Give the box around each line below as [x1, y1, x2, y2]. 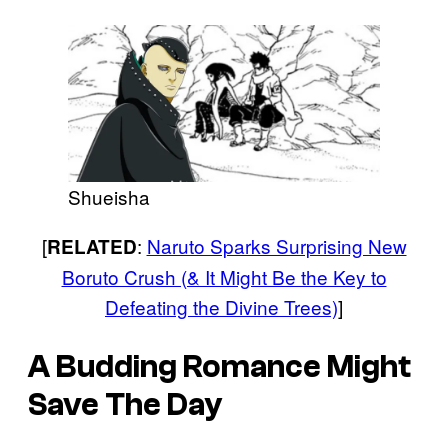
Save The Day [28, 387, 223, 424]
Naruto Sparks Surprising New [146, 231, 407, 259]
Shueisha [68, 182, 150, 210]
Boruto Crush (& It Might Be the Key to [61, 262, 387, 290]
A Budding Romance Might [28, 349, 411, 386]
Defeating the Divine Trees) [105, 292, 338, 320]
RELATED [46, 232, 137, 260]
